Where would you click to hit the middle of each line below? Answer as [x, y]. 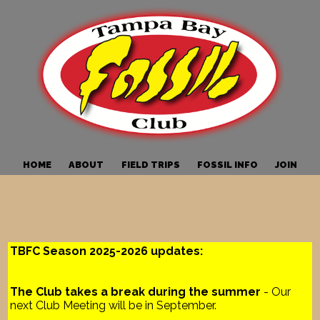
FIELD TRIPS [150, 165]
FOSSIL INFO [227, 165]
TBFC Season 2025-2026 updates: [107, 251]
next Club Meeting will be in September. [114, 305]
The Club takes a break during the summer [136, 292]
